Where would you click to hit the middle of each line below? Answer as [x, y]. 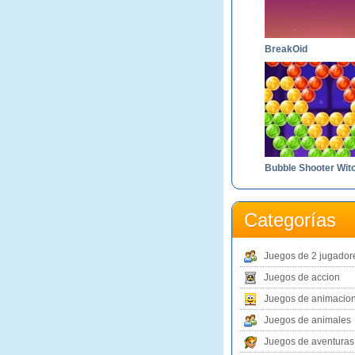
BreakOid [286, 49]
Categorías [290, 220]
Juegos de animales [307, 320]
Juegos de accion [302, 277]
